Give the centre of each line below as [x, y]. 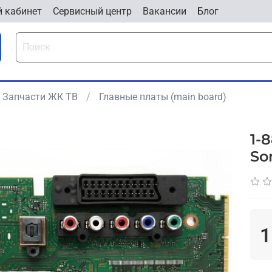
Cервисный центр [92, 11]
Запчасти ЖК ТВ [40, 97]
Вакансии [165, 11]
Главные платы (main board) [162, 97]
